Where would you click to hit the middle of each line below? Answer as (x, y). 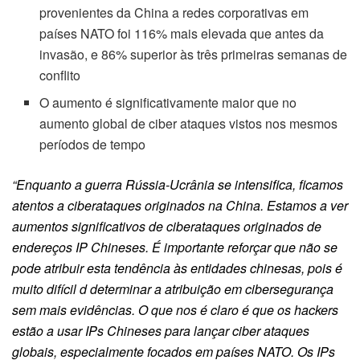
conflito (60, 76)
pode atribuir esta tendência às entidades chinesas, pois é (177, 268)
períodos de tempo (93, 145)
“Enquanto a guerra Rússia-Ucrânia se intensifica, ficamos (178, 185)
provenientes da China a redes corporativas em (174, 13)
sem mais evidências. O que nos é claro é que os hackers (175, 310)
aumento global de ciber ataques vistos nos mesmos (189, 124)
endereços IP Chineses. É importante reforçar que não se (175, 247)
